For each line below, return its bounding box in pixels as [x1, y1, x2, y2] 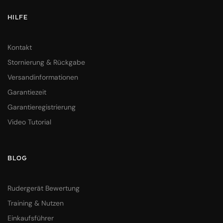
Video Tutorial [7, 117, 51, 126]
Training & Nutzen [7, 198, 64, 208]
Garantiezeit [7, 87, 46, 97]
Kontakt [7, 42, 32, 52]
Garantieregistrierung [7, 102, 76, 111]
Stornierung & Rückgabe [7, 57, 85, 67]
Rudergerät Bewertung [7, 183, 80, 193]
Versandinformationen [7, 72, 78, 82]
